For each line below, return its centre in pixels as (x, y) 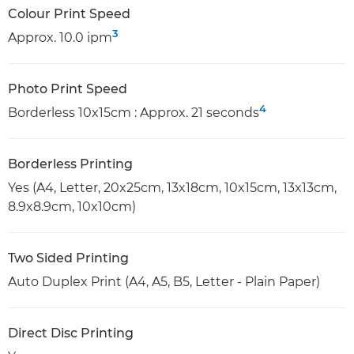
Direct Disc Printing (71, 333)
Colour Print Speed (69, 13)
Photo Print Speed (68, 88)
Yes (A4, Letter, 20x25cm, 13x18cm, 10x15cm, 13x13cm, (172, 187)
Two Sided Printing (68, 258)
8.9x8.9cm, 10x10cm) (72, 206)
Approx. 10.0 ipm (60, 37)
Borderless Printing (70, 164)
